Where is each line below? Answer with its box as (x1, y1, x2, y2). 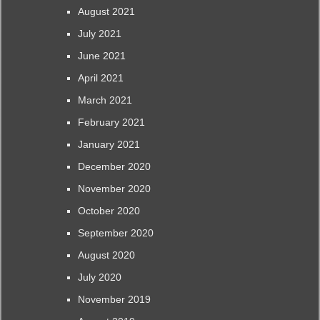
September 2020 (77, 227, 154, 239)
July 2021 (77, 28, 121, 40)
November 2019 (77, 294, 151, 306)
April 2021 (77, 72, 124, 84)
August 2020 (77, 249, 135, 261)
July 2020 (77, 271, 121, 284)
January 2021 (77, 139, 140, 151)
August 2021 (77, 6, 135, 18)
